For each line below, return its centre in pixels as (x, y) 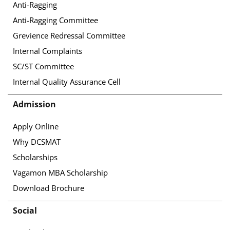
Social (25, 211)
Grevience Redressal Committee (69, 36)
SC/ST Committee (43, 66)
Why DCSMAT (37, 142)
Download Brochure (49, 188)
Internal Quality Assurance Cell (67, 82)
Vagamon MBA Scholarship (60, 173)
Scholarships (35, 157)
